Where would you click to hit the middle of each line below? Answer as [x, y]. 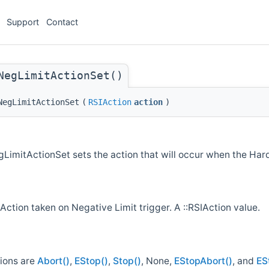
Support [23, 22]
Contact [62, 22]
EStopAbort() [203, 261]
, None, [158, 261]
